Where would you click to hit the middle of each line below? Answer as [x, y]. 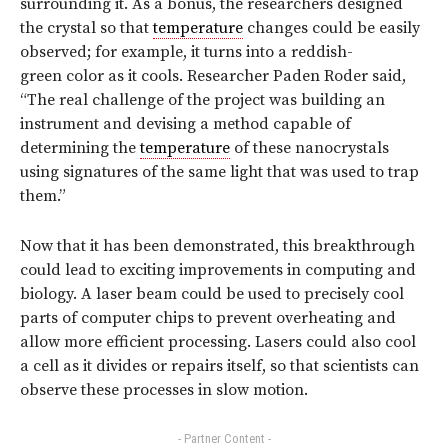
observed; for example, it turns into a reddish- [186, 52]
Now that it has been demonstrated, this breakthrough [217, 246]
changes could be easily [331, 28]
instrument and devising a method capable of [185, 124]
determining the [80, 148]
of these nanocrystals [309, 148]
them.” [43, 196]
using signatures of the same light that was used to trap [219, 172]
